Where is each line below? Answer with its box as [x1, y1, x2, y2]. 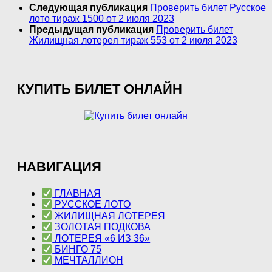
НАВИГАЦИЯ [17, 158, 101, 174]
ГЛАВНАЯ [52, 188, 101, 199]
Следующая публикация [29, 2, 150, 13]
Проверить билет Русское [150, 2, 266, 13]
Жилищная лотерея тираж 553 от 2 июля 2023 [29, 35, 237, 46]
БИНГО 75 [52, 243, 102, 254]
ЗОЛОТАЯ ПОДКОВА [52, 222, 151, 233]
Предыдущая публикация [29, 24, 156, 35]
